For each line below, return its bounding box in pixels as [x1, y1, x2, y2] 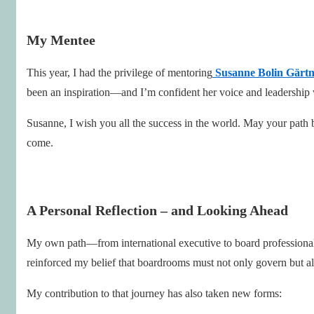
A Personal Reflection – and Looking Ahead [27, 202, 288, 218]
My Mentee [27, 32, 95, 48]
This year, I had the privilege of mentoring [27, 66, 212, 78]
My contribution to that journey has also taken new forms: [27, 287, 282, 299]
